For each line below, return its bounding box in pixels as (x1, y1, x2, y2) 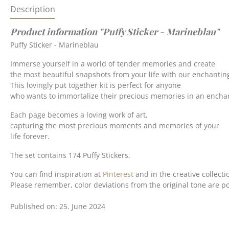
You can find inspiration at (10, 169, 103, 179)
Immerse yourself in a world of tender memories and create (10, 59, 215, 68)
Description (10, 4, 55, 15)
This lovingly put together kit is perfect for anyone (10, 80, 181, 90)
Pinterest (103, 169, 133, 179)
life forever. (10, 131, 50, 141)
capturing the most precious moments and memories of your (10, 121, 219, 130)
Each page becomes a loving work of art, (10, 110, 148, 120)
